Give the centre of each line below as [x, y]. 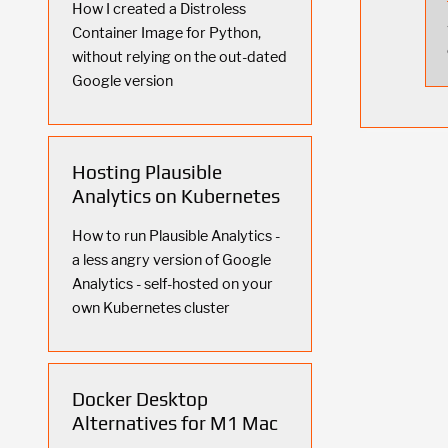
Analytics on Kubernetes [176, 195]
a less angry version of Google [171, 259]
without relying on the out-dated [179, 56]
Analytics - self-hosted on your [172, 283]
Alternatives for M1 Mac [175, 423]
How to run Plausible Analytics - [176, 235]
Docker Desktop [140, 399]
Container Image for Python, [166, 32]
